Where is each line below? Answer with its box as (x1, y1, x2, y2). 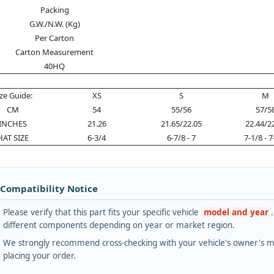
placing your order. (3, 250, 76, 261)
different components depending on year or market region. (3, 219, 235, 231)
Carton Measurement (15, 46, 94, 57)
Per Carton (35, 32, 74, 43)
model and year (204, 206, 268, 218)
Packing (40, 4, 69, 15)
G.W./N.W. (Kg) (29, 18, 80, 29)
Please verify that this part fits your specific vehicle (3, 206, 201, 218)
